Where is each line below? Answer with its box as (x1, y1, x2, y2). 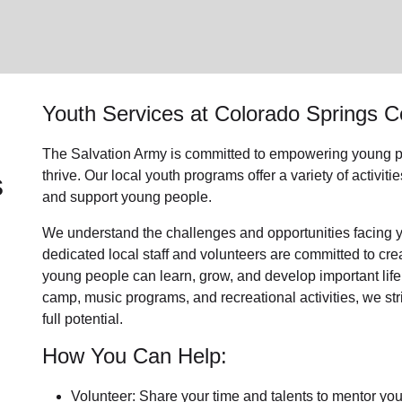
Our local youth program (83, 168, 237, 183)
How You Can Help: (41, 344, 227, 368)
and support (41, 189, 121, 205)
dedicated (41, 247, 109, 262)
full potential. (41, 311, 123, 327)
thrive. (41, 168, 84, 183)
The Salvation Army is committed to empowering (41, 146, 348, 162)
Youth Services (41, 101, 190, 126)
